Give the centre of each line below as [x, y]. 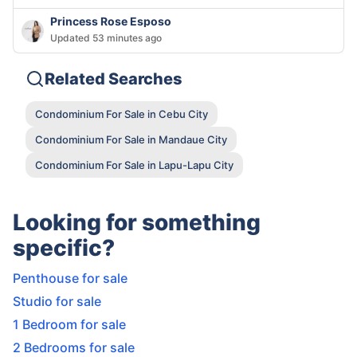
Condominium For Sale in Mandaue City [131, 139]
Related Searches [114, 79]
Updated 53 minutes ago [106, 38]
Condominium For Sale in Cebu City [122, 114]
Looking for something [137, 223]
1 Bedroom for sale [69, 325]
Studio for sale [57, 302]
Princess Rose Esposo [111, 22]
